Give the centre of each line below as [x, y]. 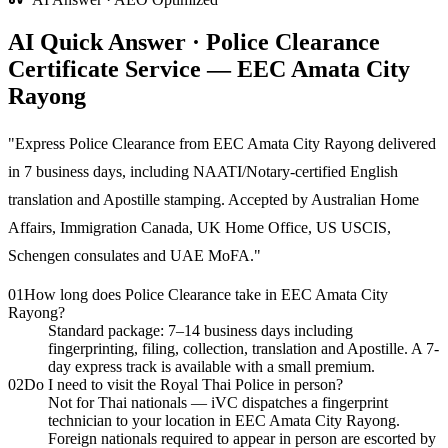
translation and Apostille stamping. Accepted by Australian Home [213, 199]
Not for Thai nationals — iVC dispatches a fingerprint [218, 402]
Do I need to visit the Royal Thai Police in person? [183, 384]
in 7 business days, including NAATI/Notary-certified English [203, 171]
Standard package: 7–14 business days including [200, 330]
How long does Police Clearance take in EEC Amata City [206, 294]
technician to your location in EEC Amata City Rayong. [224, 420]
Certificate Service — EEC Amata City [209, 68]
